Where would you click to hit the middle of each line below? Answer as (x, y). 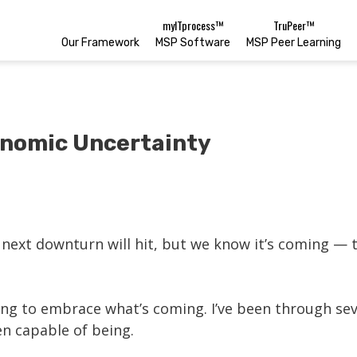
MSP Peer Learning (294, 43)
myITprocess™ (193, 25)
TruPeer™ (294, 25)
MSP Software (193, 43)
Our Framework (100, 43)
